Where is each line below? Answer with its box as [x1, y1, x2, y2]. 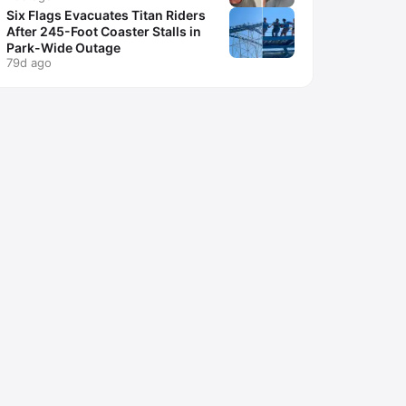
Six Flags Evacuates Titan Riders [6, 7, 206, 23]
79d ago [6, 55, 52, 70]
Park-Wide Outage [6, 40, 121, 55]
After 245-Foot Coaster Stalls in [6, 24, 201, 39]
